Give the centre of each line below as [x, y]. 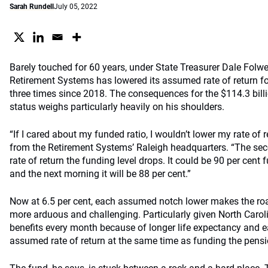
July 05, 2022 [76, 7]
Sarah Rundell [32, 7]
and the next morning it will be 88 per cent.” [100, 174]
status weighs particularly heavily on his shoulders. [117, 107]
